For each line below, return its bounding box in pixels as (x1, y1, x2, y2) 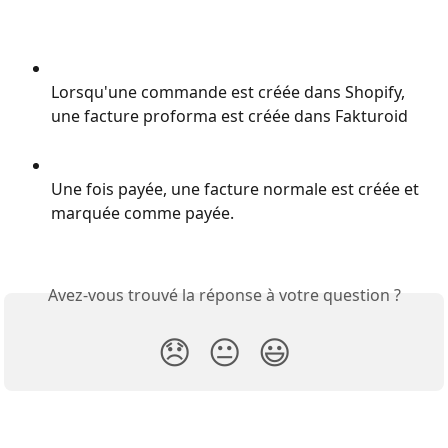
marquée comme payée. (51, 202, 234, 225)
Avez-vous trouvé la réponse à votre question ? (47, 283, 401, 306)
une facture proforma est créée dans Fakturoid (51, 105, 408, 128)
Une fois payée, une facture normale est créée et (51, 178, 423, 201)
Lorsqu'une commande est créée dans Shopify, (51, 81, 409, 104)
